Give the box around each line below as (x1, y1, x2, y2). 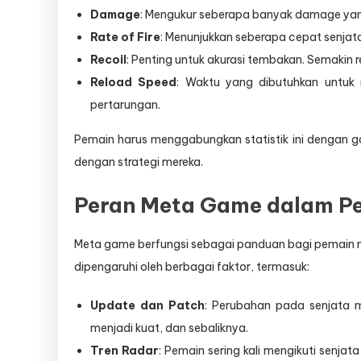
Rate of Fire (90, 29, 160, 44)
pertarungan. (90, 97, 160, 112)
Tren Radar (90, 342, 159, 358)
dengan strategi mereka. (74, 154, 203, 169)
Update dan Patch (90, 297, 205, 313)
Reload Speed (90, 74, 177, 89)
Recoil (90, 52, 127, 67)
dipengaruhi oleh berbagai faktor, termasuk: (74, 259, 309, 274)
